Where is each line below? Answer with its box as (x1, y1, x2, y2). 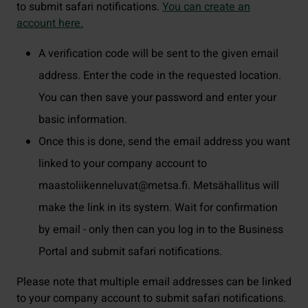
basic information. (38, 111, 130, 128)
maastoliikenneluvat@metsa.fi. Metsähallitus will (38, 177, 279, 194)
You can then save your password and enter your (38, 89, 276, 106)
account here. (16, 15, 83, 32)
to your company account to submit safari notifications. (16, 290, 286, 307)
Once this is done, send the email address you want (38, 133, 290, 150)
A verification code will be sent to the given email (38, 45, 278, 62)
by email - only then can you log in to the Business (38, 221, 283, 238)
